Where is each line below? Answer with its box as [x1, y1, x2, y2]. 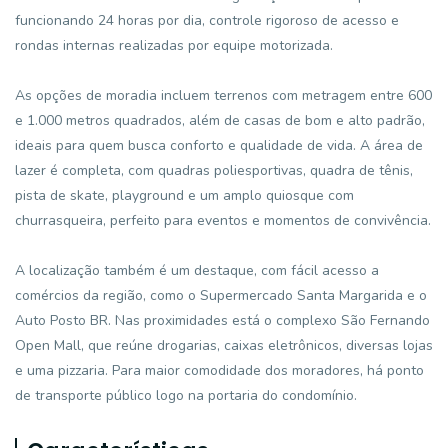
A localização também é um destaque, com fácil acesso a [15, 261, 379, 280]
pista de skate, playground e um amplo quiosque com [15, 186, 354, 205]
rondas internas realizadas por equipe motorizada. [15, 36, 333, 55]
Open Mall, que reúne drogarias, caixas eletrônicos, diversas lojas [15, 336, 433, 355]
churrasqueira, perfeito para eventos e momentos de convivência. [15, 211, 431, 230]
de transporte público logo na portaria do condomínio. [15, 386, 357, 405]
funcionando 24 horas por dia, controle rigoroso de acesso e [15, 11, 399, 30]
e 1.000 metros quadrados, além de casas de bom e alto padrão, [15, 111, 425, 130]
